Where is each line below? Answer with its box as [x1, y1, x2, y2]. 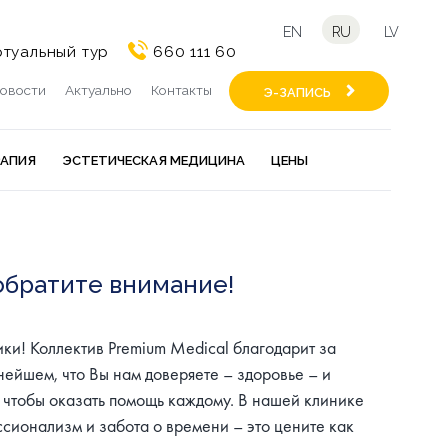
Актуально [64, 82, 132, 99]
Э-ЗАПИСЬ [263, 85, 331, 101]
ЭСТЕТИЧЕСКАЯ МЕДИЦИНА [62, 153, 245, 169]
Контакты [150, 82, 212, 99]
